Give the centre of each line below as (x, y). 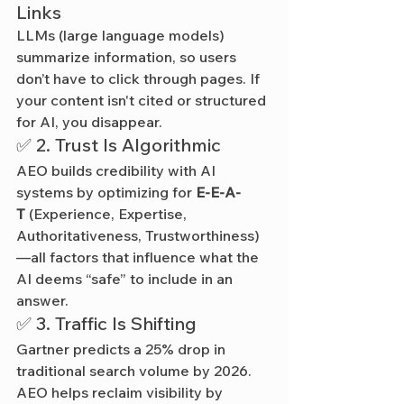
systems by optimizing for (106, 192)
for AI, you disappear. (89, 121)
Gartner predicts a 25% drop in (123, 349)
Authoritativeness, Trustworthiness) (138, 235)
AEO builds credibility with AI (118, 170)
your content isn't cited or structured (143, 100)
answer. (42, 300)
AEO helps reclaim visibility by (121, 392)
